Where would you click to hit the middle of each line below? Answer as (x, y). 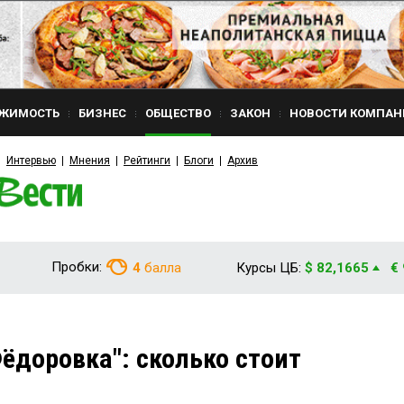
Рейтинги (147, 161)
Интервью (31, 161)
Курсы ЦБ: (269, 268)
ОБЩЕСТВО (178, 113)
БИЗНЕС (102, 113)
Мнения (90, 161)
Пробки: (77, 267)
